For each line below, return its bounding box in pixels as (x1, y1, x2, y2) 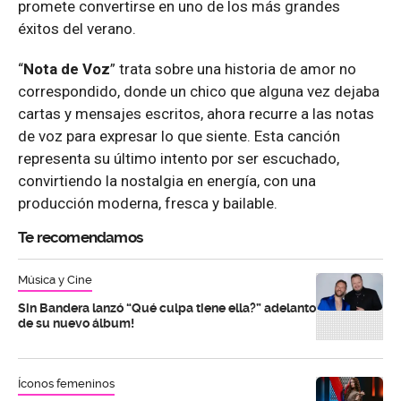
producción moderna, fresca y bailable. (18, 193, 277, 212)
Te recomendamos (18, 227, 142, 246)
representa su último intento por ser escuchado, (18, 149, 339, 167)
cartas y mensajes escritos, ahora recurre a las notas (18, 104, 374, 123)
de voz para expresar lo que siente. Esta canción (18, 126, 340, 145)
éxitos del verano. (18, 19, 136, 38)
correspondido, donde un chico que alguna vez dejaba (18, 81, 380, 100)
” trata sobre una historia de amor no (110, 59, 356, 78)
